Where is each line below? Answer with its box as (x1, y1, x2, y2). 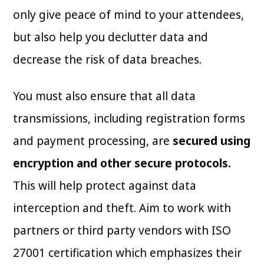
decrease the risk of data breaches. (13, 52, 202, 68)
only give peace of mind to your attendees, (13, 7, 245, 23)
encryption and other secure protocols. (13, 156, 232, 171)
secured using (173, 133, 251, 149)
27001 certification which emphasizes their (13, 245, 242, 261)
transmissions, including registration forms (13, 111, 246, 127)
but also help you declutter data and (13, 29, 209, 45)
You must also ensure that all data (13, 88, 196, 104)
